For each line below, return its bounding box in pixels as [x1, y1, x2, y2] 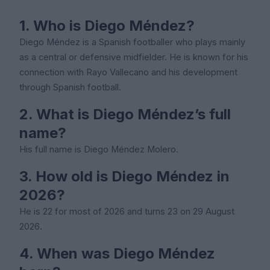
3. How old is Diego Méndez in [19, 167, 230, 185]
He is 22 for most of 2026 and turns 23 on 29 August [19, 206, 234, 217]
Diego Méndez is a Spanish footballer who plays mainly [19, 36, 245, 48]
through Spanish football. [19, 81, 121, 93]
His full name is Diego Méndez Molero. [19, 143, 178, 155]
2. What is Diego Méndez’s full [19, 105, 231, 123]
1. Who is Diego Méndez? [19, 16, 195, 34]
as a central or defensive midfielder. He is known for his [19, 51, 248, 63]
